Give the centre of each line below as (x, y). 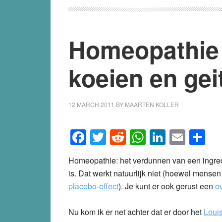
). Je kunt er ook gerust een (167, 186)
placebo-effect (93, 186)
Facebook (121, 137)
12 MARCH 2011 (91, 104)
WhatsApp (182, 137)
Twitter (129, 137)
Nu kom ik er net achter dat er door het (136, 212)
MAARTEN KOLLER (152, 104)
